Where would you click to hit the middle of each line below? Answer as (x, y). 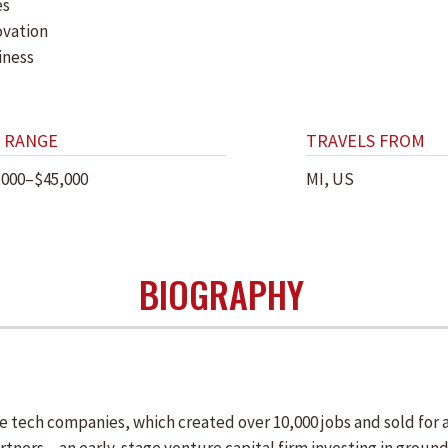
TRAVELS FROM (365, 140)
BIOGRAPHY (221, 293)
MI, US (330, 179)
